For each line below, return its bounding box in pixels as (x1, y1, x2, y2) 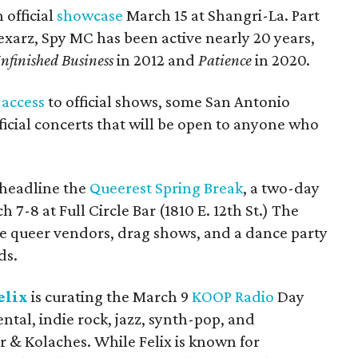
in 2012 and (117, 50, 198, 70)
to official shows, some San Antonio (45, 91, 290, 111)
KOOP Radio (192, 286, 274, 306)
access (2, 91, 45, 111)
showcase (57, 5, 123, 25)
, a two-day (243, 177, 320, 197)
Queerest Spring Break (89, 177, 243, 197)
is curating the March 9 (28, 286, 192, 306)
